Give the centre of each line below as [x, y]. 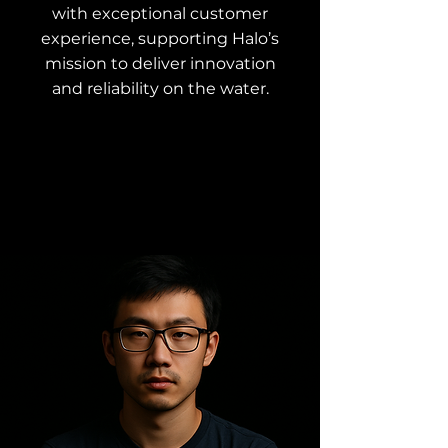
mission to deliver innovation [160, 63]
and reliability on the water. [160, 88]
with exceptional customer [160, 13]
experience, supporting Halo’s [160, 38]
